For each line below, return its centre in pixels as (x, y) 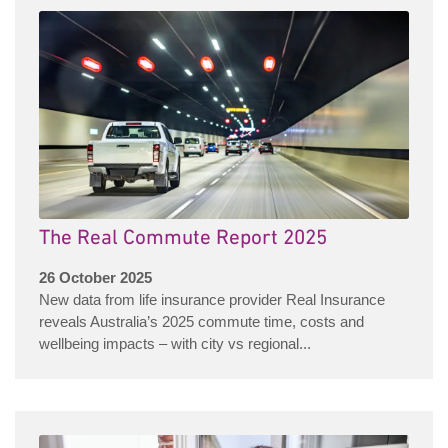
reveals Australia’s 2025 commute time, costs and (201, 322)
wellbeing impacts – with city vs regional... (175, 344)
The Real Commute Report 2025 (183, 239)
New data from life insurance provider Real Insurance (212, 300)
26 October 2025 (95, 278)
